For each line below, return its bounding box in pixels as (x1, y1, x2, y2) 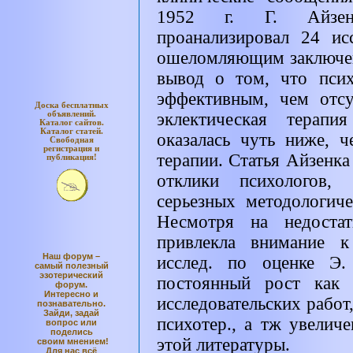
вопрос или (46, 318, 98, 327)
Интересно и (44, 289, 99, 299)
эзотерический (39, 270, 104, 280)
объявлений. (46, 110, 96, 118)
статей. (75, 127, 103, 136)
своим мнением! (34, 336, 109, 346)
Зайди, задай (43, 308, 100, 318)
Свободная (49, 136, 94, 144)
